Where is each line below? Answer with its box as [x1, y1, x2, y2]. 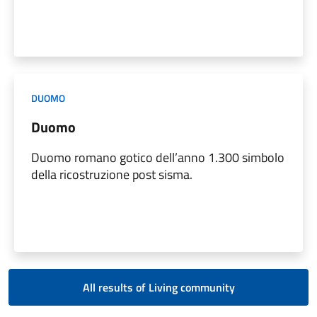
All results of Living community [82, 278, 235, 296]
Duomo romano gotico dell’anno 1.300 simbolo [31, 147, 284, 167]
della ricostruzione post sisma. [31, 164, 192, 184]
